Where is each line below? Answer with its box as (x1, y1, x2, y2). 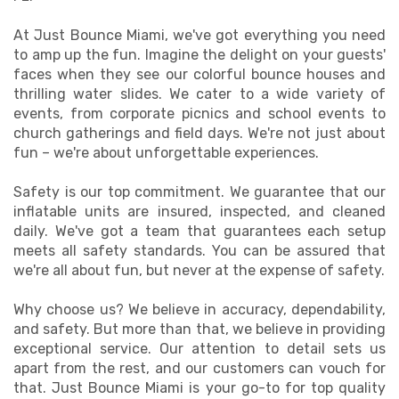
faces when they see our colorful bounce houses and (13, 66, 386, 83)
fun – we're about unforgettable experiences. (13, 144, 319, 161)
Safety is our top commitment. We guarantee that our (13, 183, 386, 200)
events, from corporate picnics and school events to (13, 105, 386, 122)
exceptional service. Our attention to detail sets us (13, 340, 386, 357)
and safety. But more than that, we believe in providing (13, 321, 386, 338)
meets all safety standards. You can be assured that (13, 242, 386, 259)
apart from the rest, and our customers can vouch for (13, 360, 386, 377)
